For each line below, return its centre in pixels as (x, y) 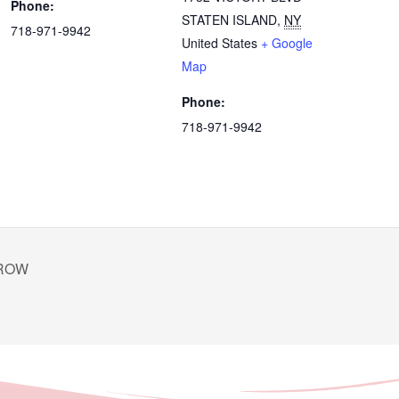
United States (220, 43)
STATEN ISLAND (230, 20)
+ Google (287, 43)
